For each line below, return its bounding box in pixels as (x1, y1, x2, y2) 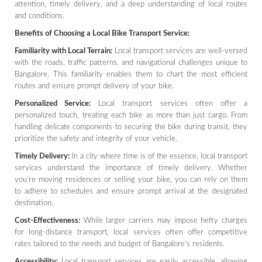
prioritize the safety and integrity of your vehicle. (15, 135, 177, 143)
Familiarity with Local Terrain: (15, 47, 112, 55)
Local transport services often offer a (91, 99, 248, 108)
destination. (15, 199, 53, 207)
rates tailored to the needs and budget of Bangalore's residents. (15, 240, 225, 248)
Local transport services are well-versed (112, 47, 247, 55)
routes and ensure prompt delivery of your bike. (15, 82, 174, 90)
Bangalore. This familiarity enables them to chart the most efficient (15, 70, 247, 78)
